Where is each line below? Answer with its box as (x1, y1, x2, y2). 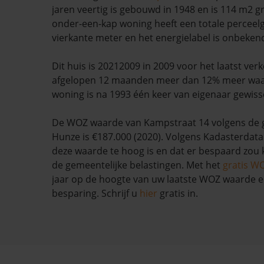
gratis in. (157, 187, 198, 200)
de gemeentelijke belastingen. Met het (52, 159, 223, 171)
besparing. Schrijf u (52, 187, 140, 200)
